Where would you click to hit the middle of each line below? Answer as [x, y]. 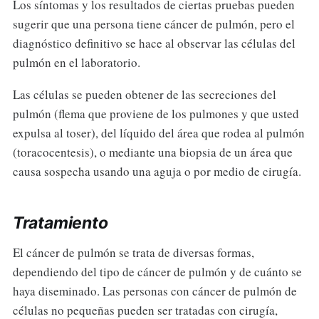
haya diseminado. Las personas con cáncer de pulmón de [155, 291]
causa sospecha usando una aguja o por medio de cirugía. [157, 172]
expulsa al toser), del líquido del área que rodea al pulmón [158, 133]
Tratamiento [60, 223]
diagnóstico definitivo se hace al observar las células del [154, 43]
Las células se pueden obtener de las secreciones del [144, 95]
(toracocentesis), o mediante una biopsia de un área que [152, 152]
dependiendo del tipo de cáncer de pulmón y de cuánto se [157, 272]
